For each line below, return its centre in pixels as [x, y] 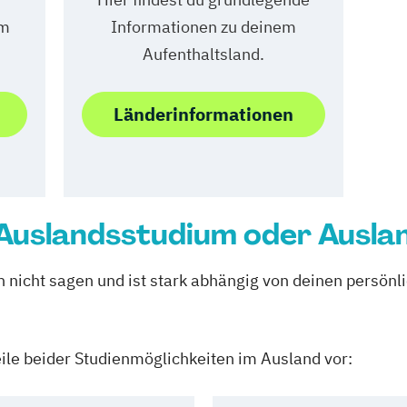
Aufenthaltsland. [203, 54]
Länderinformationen [203, 114]
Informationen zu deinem [203, 26]
